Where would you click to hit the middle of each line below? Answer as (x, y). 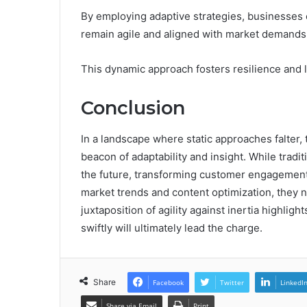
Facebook (168, 282)
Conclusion (133, 108)
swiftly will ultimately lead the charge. (172, 228)
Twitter (232, 282)
